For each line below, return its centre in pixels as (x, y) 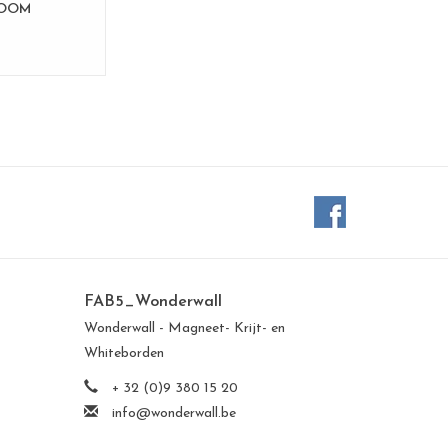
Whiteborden (123, 353)
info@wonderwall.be (173, 413)
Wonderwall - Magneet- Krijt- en (184, 328)
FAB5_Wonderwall (152, 301)
